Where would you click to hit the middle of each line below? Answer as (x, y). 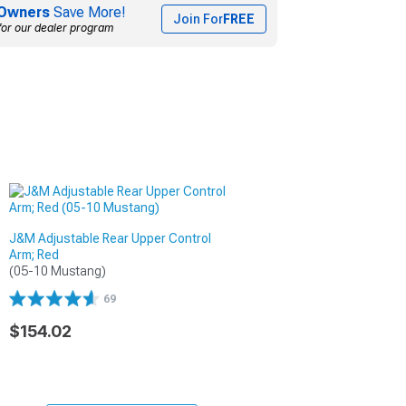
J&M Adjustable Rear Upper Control (110, 238)
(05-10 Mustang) (57, 271)
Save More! (88, 12)
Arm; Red (34, 254)
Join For (198, 19)
